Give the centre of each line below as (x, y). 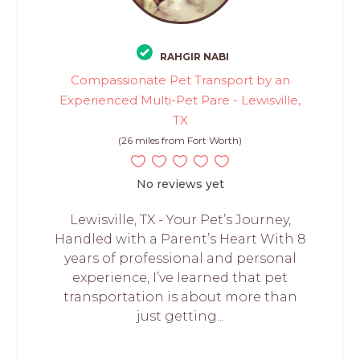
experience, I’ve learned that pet (180, 277)
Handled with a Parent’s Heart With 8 (180, 239)
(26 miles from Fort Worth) (180, 140)
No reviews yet (180, 184)
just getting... (180, 316)
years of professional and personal (180, 258)
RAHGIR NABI (194, 56)
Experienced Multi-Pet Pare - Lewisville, (180, 100)
